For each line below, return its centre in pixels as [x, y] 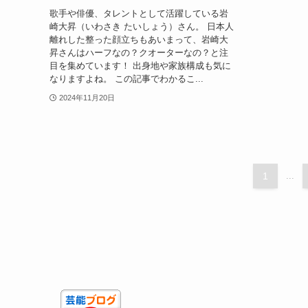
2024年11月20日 [87, 97]
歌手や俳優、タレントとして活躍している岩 [139, 13]
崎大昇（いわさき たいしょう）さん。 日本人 [142, 26]
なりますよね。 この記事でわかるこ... [126, 78]
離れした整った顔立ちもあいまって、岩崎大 [139, 39]
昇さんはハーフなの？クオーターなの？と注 [139, 52]
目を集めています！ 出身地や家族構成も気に [140, 65]
